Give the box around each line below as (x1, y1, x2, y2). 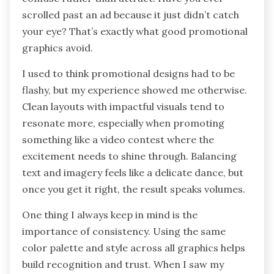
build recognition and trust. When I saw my (22, 258, 224, 271)
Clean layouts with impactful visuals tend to (22, 100, 224, 113)
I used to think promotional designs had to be (22, 67, 235, 80)
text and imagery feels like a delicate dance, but (22, 166, 243, 179)
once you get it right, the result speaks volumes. (22, 183, 245, 196)
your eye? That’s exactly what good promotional (22, 25, 248, 38)
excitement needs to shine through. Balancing (22, 150, 237, 163)
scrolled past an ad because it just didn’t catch (22, 9, 239, 21)
